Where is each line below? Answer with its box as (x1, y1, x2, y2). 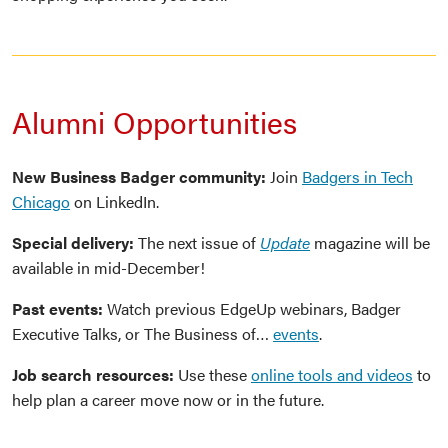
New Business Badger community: (12, 165, 266, 189)
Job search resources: (12, 363, 178, 387)
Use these (178, 363, 251, 387)
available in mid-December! (12, 256, 205, 280)
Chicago (12, 190, 70, 214)
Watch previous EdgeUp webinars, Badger (107, 297, 401, 321)
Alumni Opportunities (12, 100, 297, 144)
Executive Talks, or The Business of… (12, 322, 273, 346)
